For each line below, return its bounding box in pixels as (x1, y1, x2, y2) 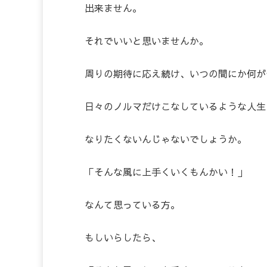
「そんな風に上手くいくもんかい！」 (85, 165, 247, 179)
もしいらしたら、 (85, 231, 161, 244)
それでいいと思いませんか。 (85, 34, 209, 48)
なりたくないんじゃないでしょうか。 (85, 132, 247, 146)
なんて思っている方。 (85, 198, 180, 212)
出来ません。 (85, 1, 142, 15)
